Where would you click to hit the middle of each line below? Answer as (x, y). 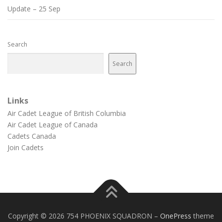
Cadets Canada (32, 136)
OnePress (176, 216)
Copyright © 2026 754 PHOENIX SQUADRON (81, 216)
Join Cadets (26, 148)
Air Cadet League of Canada (53, 125)
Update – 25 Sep (34, 9)
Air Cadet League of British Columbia (67, 113)
